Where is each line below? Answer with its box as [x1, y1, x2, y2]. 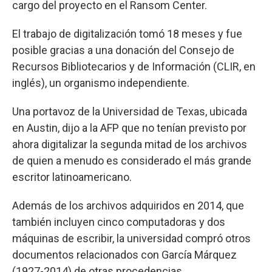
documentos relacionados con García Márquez [12, 248, 237, 262]
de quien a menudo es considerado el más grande [12, 154, 251, 168]
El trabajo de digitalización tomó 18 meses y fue [12, 27, 242, 41]
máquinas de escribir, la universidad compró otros [12, 232, 251, 245]
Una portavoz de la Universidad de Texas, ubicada [12, 105, 247, 118]
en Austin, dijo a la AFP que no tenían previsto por [12, 121, 246, 135]
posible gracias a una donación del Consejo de [12, 44, 234, 57]
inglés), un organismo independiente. [12, 76, 189, 90]
